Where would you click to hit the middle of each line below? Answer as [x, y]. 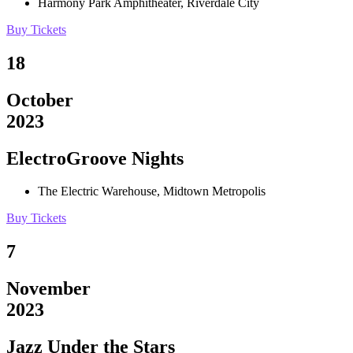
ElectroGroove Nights [95, 158]
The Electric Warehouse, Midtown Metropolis [152, 191]
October [40, 100]
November [48, 289]
